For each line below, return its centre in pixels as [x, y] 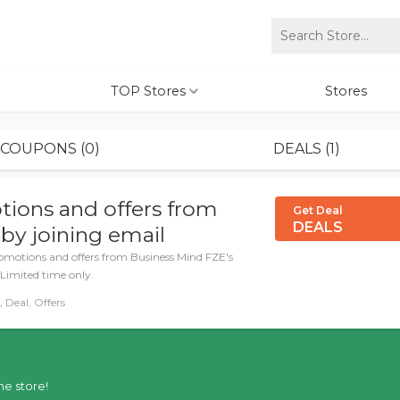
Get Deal [318, 210]
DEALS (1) [307, 149]
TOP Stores [150, 91]
